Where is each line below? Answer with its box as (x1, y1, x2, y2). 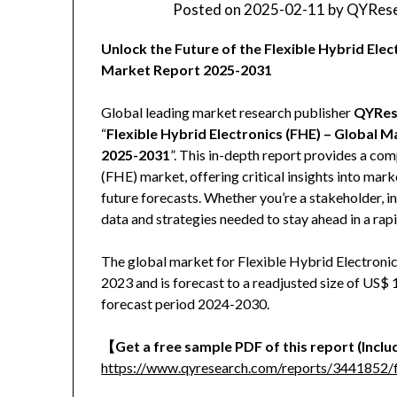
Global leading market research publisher (101, 104, 354, 121)
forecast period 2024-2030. (101, 295, 270, 313)
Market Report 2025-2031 (101, 61, 273, 79)
